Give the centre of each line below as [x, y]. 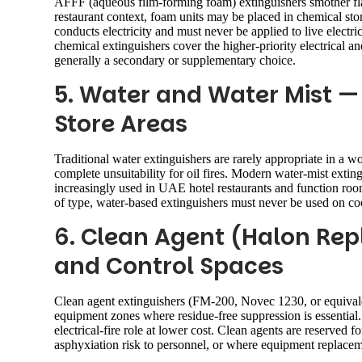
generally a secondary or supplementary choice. [175, 60]
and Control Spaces [169, 266]
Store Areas [121, 124]
